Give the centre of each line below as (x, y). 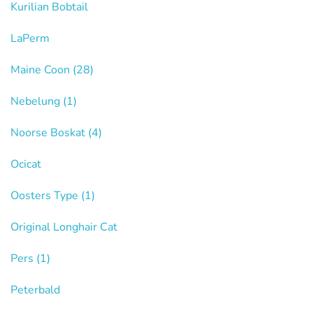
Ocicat (26, 164)
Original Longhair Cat (64, 227)
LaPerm (30, 38)
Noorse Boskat (49, 132)
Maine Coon (42, 70)
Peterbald (35, 290)
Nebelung (37, 101)
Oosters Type (46, 195)
